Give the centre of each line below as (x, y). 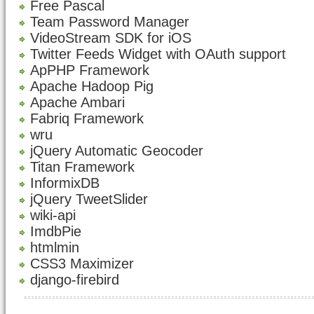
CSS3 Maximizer (82, 264)
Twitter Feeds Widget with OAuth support (158, 54)
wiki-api (53, 215)
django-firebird (75, 280)
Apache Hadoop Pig (92, 86)
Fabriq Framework (87, 118)
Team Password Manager (110, 22)
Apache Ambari (77, 102)
